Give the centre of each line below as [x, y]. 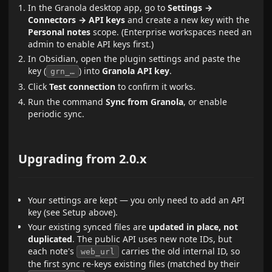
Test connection [83, 87]
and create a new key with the [188, 19]
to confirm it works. [156, 87]
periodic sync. [56, 114]
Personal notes [59, 32]
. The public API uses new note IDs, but [152, 239]
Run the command [67, 101]
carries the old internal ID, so [180, 251]
